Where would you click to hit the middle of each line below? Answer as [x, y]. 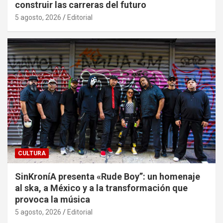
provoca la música [53, 199]
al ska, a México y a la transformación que [101, 188]
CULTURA [32, 153]
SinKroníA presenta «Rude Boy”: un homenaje [108, 176]
